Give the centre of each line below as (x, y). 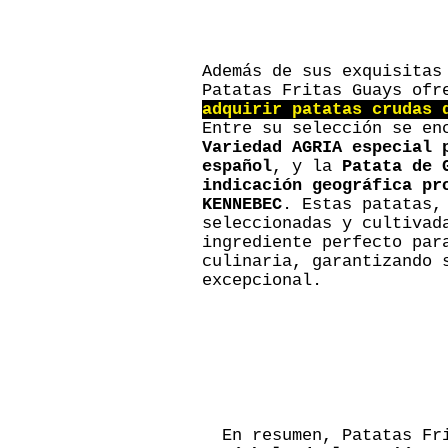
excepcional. (262, 280)
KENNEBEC (242, 204)
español (237, 166)
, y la (307, 166)
